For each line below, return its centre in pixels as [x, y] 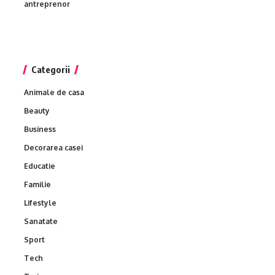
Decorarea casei [53, 147]
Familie [37, 184]
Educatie [40, 166]
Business [40, 129]
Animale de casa [54, 92]
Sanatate [41, 221]
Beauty [37, 110]
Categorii [51, 69]
